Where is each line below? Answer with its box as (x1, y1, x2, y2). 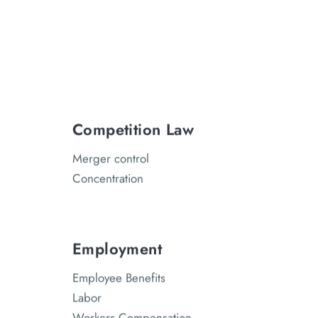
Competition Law (72, 118, 194, 141)
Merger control (72, 150, 149, 168)
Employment (72, 237, 162, 261)
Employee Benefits (72, 269, 165, 287)
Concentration (72, 170, 143, 187)
